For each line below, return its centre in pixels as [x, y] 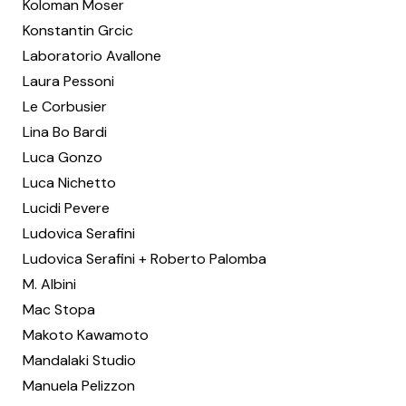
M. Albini [49, 284]
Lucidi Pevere [66, 208]
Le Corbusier [65, 106]
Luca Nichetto [69, 183]
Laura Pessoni [68, 81]
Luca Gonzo [63, 157]
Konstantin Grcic [78, 30]
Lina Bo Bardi [65, 132]
